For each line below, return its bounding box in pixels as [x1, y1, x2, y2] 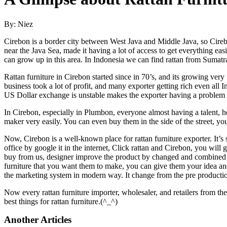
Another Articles [4, 214, 71, 225]
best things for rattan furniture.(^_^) [4, 197, 118, 206]
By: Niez [4, 19, 33, 28]
